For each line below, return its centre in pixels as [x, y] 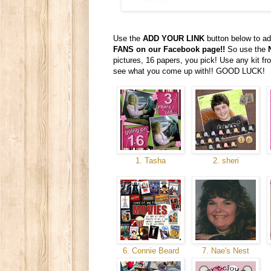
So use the [247, 49]
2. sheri [226, 161]
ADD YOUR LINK [174, 38]
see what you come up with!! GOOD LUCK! [189, 71]
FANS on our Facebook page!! [169, 49]
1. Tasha [151, 161]
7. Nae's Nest [226, 251]
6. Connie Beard [151, 251]
